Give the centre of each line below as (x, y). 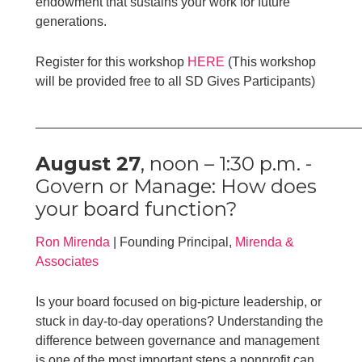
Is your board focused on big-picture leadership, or (179, 301)
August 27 (88, 163)
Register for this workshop (112, 61)
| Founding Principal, (173, 242)
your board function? (137, 208)
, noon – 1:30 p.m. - (227, 163)
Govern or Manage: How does (177, 186)
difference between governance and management (178, 340)
